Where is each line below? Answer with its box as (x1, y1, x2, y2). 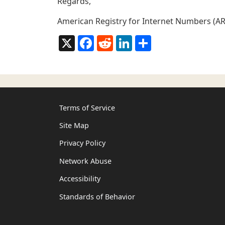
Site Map (59, 121, 89, 131)
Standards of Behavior (59, 191, 135, 201)
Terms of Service (59, 102, 115, 113)
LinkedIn (132, 34, 165, 45)
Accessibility (59, 174, 100, 184)
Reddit (113, 34, 138, 45)
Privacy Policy (59, 138, 105, 148)
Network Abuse (59, 156, 111, 166)
